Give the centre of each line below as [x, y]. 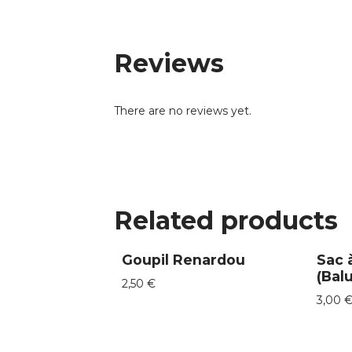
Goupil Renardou [183, 260]
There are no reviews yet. [182, 111]
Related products [225, 220]
